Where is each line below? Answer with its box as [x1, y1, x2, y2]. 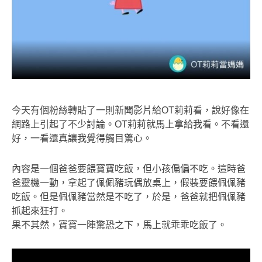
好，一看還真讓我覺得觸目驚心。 [12, 133, 152, 143]
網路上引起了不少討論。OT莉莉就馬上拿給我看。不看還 [12, 119, 249, 129]
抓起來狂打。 [12, 206, 68, 216]
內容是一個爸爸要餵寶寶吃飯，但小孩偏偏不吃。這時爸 [12, 164, 246, 174]
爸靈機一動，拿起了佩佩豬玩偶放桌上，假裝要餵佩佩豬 [12, 178, 246, 188]
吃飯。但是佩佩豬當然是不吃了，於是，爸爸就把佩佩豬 [12, 192, 246, 202]
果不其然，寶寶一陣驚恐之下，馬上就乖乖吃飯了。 [12, 220, 227, 230]
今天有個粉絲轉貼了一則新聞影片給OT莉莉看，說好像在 [12, 105, 249, 115]
